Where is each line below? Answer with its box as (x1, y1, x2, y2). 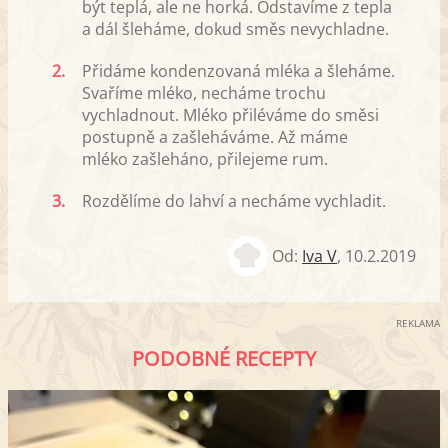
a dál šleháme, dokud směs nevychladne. (82, 17, 389, 40)
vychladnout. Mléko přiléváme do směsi (82, 103, 379, 126)
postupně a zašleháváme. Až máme (82, 125, 348, 148)
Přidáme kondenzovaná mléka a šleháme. (82, 59, 395, 82)
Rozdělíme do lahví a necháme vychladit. (82, 189, 386, 212)
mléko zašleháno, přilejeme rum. (82, 147, 328, 170)
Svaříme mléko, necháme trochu (82, 81, 326, 104)
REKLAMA (396, 315, 440, 330)
